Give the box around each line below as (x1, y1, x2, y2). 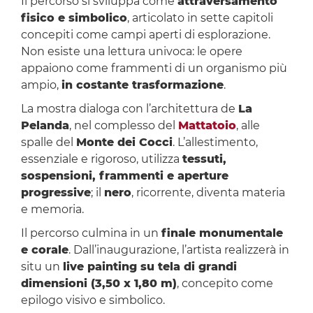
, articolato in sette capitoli (126, 11, 273, 25)
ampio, (20, 78, 61, 92)
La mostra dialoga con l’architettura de (20, 102, 238, 116)
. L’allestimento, (172, 136, 258, 150)
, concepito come (176, 277, 273, 291)
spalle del (20, 136, 76, 150)
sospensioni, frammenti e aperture (20, 169, 228, 183)
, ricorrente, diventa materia (131, 186, 285, 200)
